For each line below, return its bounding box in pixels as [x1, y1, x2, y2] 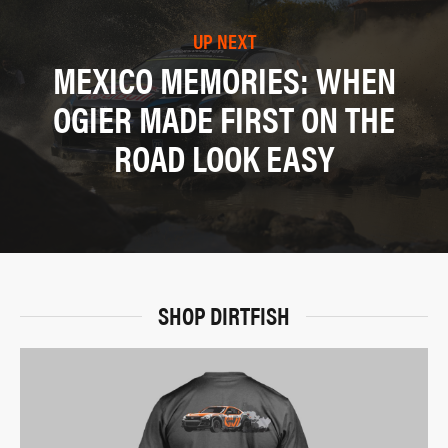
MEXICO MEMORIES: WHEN [52, 52, 396, 105]
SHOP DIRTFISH [158, 297, 290, 332]
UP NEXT [192, 25, 256, 55]
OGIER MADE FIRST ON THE [53, 91, 395, 144]
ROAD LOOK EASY [114, 130, 334, 183]
